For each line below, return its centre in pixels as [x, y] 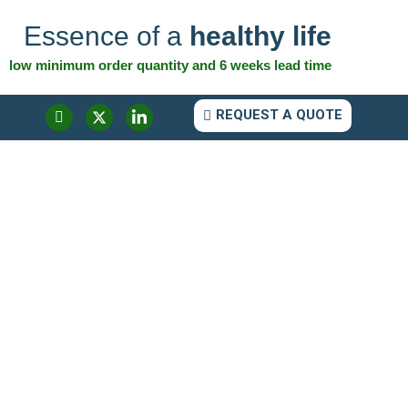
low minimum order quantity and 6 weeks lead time [170, 65]
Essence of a [106, 36]
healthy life [260, 36]
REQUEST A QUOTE [279, 115]
